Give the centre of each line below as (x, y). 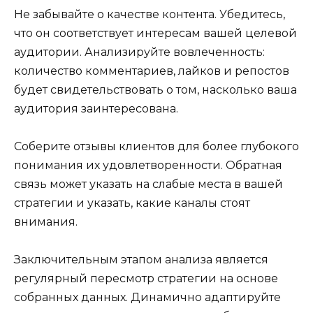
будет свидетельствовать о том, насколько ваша (155, 90)
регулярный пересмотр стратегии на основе (146, 279)
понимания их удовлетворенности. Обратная (148, 166)
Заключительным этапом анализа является (141, 260)
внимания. (46, 222)
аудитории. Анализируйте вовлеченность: (139, 52)
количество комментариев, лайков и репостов (152, 71)
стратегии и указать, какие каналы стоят (132, 203)
